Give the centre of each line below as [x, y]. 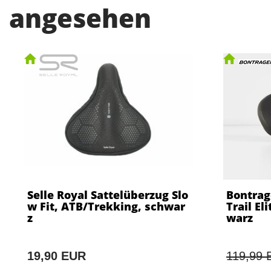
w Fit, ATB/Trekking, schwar [106, 207]
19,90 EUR [57, 256]
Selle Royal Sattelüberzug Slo [108, 195]
